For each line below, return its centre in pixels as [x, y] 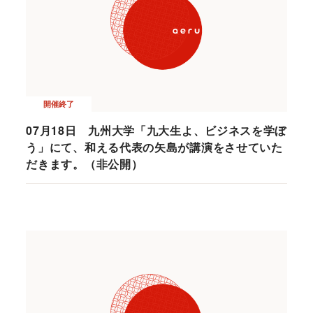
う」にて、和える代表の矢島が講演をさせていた [154, 147]
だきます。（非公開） [85, 164]
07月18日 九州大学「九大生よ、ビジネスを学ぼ [156, 131]
